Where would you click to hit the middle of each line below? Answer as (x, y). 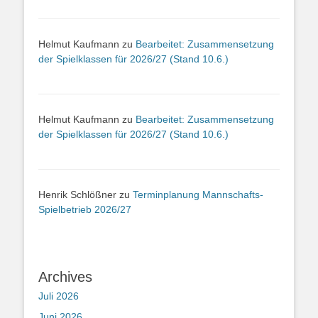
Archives (65, 277)
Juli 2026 (59, 296)
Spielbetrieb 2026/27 (85, 209)
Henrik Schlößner (77, 194)
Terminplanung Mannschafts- (198, 194)
